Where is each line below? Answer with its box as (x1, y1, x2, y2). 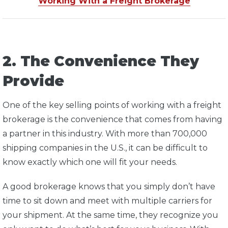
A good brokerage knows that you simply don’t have (3, 182, 215, 192)
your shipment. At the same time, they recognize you (3, 210, 218, 220)
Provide (3, 72, 64, 90)
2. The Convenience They (3, 52, 199, 70)
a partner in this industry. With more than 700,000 (3, 129, 207, 139)
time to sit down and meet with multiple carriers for (3, 196, 212, 206)
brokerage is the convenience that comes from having (3, 115, 222, 125)
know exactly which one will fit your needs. (3, 157, 179, 167)
